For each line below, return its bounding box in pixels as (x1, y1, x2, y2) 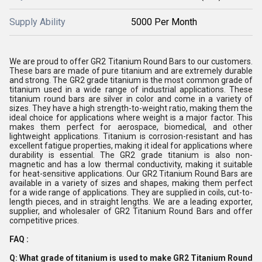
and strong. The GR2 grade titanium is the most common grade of (9, 75, 253, 85)
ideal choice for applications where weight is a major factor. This (9, 113, 253, 122)
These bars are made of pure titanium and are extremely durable (9, 66, 253, 75)
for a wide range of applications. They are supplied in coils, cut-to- (9, 188, 253, 197)
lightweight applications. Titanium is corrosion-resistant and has (9, 132, 253, 141)
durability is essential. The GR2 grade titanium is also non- (9, 150, 253, 160)
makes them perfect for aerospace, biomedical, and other (9, 122, 253, 132)
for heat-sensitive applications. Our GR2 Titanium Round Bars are (9, 169, 253, 178)
